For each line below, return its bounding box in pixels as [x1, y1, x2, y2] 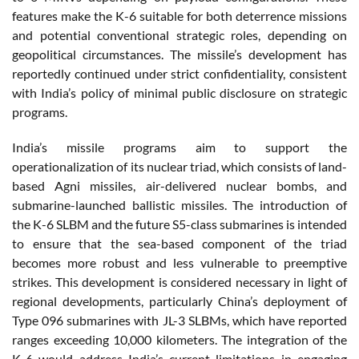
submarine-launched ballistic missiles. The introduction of [12, 196, 347, 212]
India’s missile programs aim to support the [12, 139, 347, 155]
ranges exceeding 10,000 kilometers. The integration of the [12, 331, 347, 347]
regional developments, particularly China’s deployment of [12, 292, 347, 309]
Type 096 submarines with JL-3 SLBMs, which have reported [12, 312, 347, 328]
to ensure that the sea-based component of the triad [12, 235, 347, 251]
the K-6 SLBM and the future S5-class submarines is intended [12, 216, 347, 232]
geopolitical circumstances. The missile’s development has [12, 46, 347, 62]
